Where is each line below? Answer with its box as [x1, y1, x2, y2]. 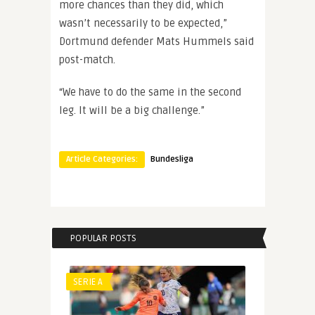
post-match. [59, 53, 115, 66]
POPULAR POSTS [69, 232, 136, 244]
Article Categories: [66, 153, 138, 165]
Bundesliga [150, 153, 193, 165]
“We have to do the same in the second [59, 85, 241, 98]
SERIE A [72, 276, 103, 288]
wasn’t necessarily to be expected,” [59, 16, 227, 30]
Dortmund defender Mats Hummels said [59, 34, 254, 48]
